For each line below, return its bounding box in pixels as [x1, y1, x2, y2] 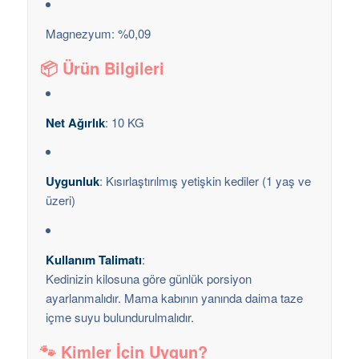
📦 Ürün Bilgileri [39, 55, 164, 79]
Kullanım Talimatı [45, 250, 142, 268]
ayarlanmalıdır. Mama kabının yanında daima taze [45, 288, 303, 306]
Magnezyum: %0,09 [45, 24, 151, 42]
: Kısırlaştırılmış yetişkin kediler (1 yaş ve [99, 172, 311, 190]
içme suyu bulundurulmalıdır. [45, 308, 194, 325]
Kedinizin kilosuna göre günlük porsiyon [45, 269, 252, 287]
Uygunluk [45, 172, 99, 191]
